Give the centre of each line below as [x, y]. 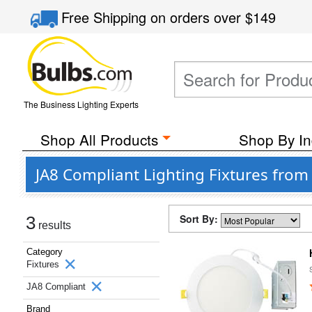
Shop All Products [99, 139]
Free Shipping [106, 17]
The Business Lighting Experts [81, 104]
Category [45, 252]
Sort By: [200, 219]
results [53, 225]
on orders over [198, 17]
